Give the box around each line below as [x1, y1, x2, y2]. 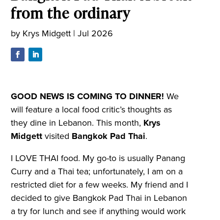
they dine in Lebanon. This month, [11, 116, 144, 130]
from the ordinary [11, 2, 131, 23]
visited [42, 130, 72, 143]
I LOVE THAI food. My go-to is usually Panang [11, 152, 186, 165]
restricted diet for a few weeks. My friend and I [11, 178, 189, 192]
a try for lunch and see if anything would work [11, 205, 186, 218]
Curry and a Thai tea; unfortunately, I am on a [11, 165, 183, 178]
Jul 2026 [78, 27, 113, 40]
